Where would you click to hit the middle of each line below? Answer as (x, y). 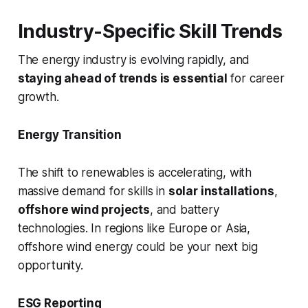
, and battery (184, 210)
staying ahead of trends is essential (122, 79)
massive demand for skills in (93, 191)
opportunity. (50, 266)
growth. (38, 97)
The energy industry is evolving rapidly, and (134, 60)
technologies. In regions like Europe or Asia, (134, 229)
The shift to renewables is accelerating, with (135, 173)
